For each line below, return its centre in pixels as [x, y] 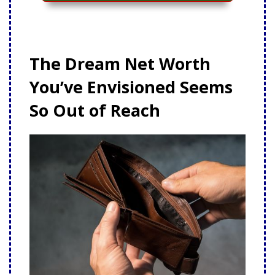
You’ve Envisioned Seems [131, 87]
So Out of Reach [95, 110]
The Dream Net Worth [120, 64]
